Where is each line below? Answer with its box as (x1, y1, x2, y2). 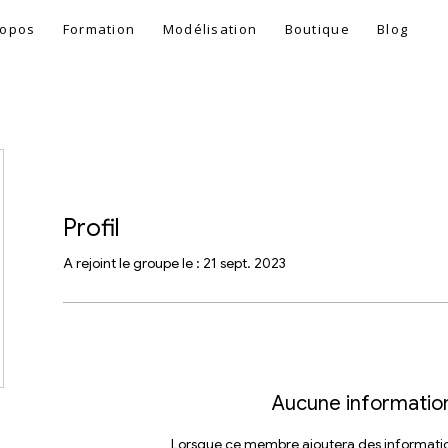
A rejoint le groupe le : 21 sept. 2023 (63, 253, 286, 272)
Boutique (284, 20, 350, 38)
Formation (62, 20, 136, 38)
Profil (63, 212, 120, 243)
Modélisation (162, 20, 258, 38)
